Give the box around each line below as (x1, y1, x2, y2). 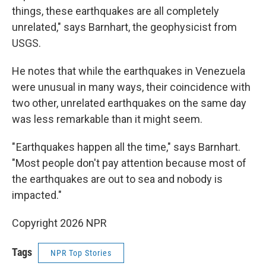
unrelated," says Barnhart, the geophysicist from (12, 21, 237, 33)
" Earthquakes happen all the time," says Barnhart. (12, 141, 240, 153)
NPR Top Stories (50, 248, 112, 258)
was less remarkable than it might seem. (12, 113, 202, 125)
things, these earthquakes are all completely (12, 5, 219, 17)
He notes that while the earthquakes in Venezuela (12, 65, 245, 77)
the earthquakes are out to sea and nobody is (12, 173, 223, 185)
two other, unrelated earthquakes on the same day (12, 97, 246, 109)
